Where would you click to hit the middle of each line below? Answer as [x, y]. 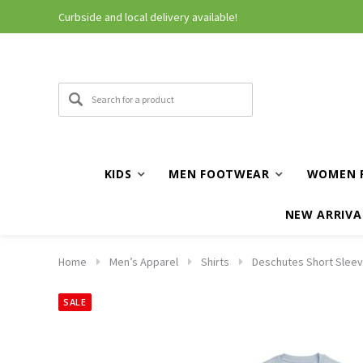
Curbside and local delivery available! [148, 9]
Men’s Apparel [144, 261]
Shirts [215, 261]
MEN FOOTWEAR [219, 173]
